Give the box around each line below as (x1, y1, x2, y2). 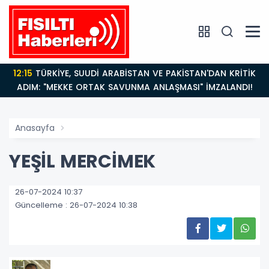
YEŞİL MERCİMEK (9, 148, 156, 174)
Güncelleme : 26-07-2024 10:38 (15, 199, 138, 211)
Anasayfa (15, 121, 55, 134)
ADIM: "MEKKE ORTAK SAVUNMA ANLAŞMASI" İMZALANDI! (16, 80, 253, 93)
